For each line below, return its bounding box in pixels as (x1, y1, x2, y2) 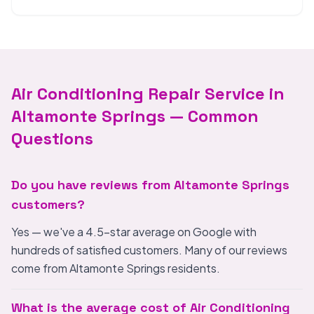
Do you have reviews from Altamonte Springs (11, 177, 289, 193)
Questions (11, 128, 93, 149)
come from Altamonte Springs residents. (11, 261, 220, 275)
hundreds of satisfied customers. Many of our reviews (11, 243, 287, 257)
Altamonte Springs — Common (11, 105, 259, 127)
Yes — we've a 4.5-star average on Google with (11, 224, 257, 239)
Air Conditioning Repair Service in (11, 83, 285, 104)
